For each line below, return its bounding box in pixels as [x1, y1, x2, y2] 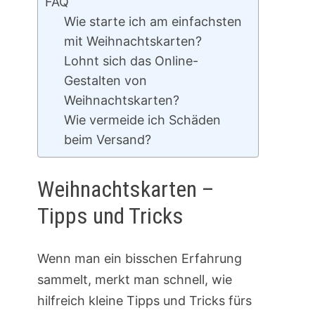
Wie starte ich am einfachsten [63, 13, 242, 29]
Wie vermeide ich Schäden [63, 112, 221, 127]
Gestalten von [63, 72, 147, 88]
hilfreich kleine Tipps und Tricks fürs [37, 292, 252, 308]
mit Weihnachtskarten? [63, 33, 202, 49]
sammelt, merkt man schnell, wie [37, 271, 232, 287]
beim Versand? [63, 131, 151, 147]
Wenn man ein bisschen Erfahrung [37, 250, 242, 266]
